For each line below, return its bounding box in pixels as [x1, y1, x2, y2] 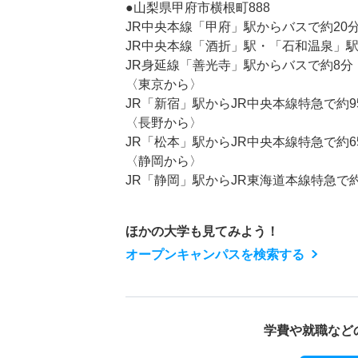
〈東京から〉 [125, 78, 202, 92]
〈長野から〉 [125, 116, 202, 130]
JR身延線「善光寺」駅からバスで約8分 [125, 58, 353, 73]
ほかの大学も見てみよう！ [125, 225, 279, 239]
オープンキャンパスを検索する [125, 248, 304, 262]
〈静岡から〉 [125, 154, 202, 169]
